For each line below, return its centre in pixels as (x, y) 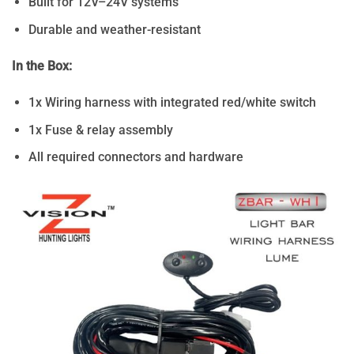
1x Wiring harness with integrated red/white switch (172, 102)
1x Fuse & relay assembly (101, 130)
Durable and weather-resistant (115, 29)
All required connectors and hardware (136, 157)
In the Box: (42, 66)
